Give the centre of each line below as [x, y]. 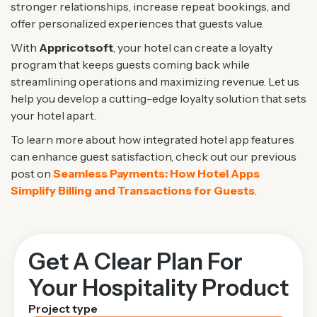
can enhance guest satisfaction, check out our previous [154, 156]
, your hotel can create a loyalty [193, 47]
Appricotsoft [76, 47]
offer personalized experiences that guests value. [137, 23]
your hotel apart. [53, 115]
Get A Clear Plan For [136, 261]
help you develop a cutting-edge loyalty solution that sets [158, 98]
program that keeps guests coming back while [130, 64]
